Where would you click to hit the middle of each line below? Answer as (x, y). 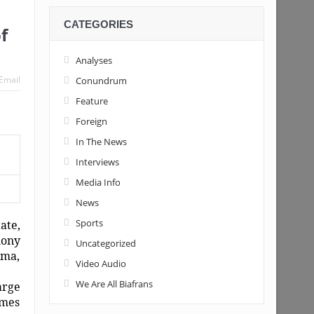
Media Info (98, 182)
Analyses (94, 60)
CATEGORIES (98, 24)
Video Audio (101, 264)
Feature (91, 101)
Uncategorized (105, 243)
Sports (89, 223)
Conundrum (101, 81)
